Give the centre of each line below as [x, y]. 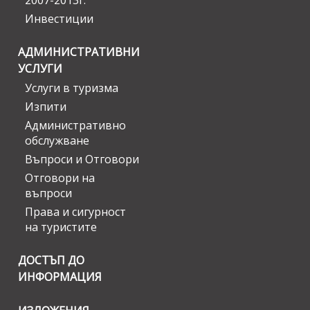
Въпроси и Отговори [82, 159]
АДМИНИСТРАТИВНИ [79, 52]
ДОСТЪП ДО [51, 261]
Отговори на [60, 178]
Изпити [46, 107]
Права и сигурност [75, 212]
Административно [75, 126]
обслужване [57, 141]
